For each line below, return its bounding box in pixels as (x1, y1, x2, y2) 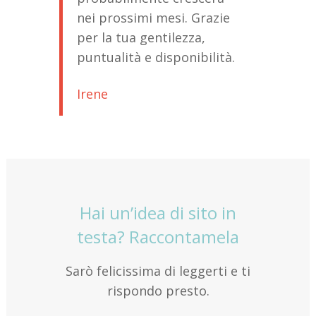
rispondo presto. (107, 281, 209, 299)
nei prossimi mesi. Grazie (77, 8, 230, 26)
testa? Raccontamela (77, 224, 239, 248)
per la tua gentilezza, (77, 28, 205, 46)
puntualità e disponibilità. (77, 48, 235, 66)
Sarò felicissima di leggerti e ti (66, 262, 250, 279)
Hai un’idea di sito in (80, 200, 236, 224)
